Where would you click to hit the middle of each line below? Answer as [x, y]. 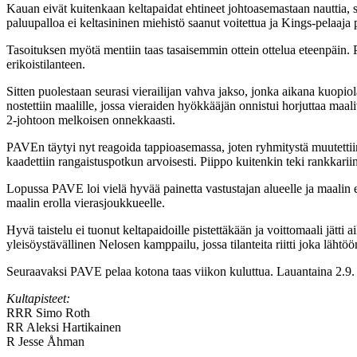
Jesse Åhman [50, 341]
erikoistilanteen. [46, 64]
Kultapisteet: [38, 298]
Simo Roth [61, 312]
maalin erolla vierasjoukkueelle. [86, 202]
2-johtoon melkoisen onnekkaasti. [91, 120]
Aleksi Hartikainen [73, 327]
